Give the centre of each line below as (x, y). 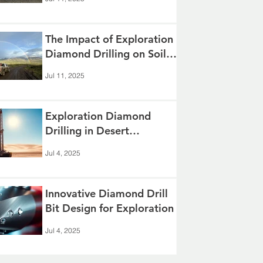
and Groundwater (89, 68)
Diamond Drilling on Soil (106, 53)
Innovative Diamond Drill (107, 194)
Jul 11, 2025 (65, 76)
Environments (79, 146)
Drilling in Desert (87, 131)
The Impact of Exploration (109, 39)
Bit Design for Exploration (110, 208)
